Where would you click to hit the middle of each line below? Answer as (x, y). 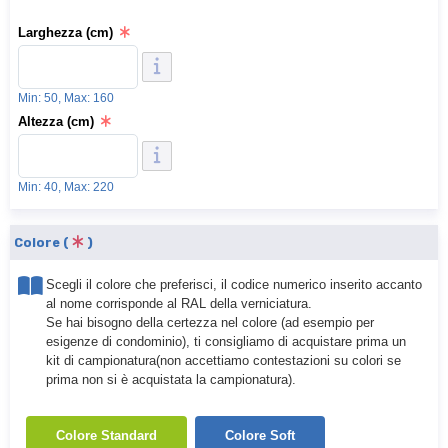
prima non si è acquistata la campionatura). (171, 379)
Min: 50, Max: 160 (66, 98)
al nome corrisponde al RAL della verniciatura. (179, 303)
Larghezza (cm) (65, 32)
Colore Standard (106, 435)
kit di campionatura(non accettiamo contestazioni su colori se (223, 360)
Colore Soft (260, 435)
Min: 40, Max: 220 (66, 187)
